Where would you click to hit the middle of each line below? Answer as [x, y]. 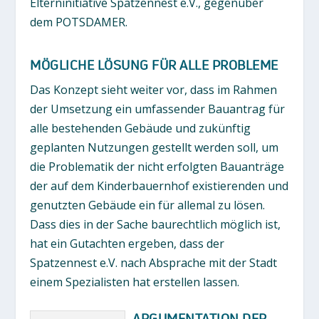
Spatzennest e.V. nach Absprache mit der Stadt [154, 263]
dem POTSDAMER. [79, 22]
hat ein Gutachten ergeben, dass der [127, 244]
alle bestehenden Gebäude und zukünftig [141, 129]
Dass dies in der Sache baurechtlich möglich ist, [156, 225]
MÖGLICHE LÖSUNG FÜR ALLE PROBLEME [154, 65]
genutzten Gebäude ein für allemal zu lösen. [148, 205]
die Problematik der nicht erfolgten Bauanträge [157, 167]
